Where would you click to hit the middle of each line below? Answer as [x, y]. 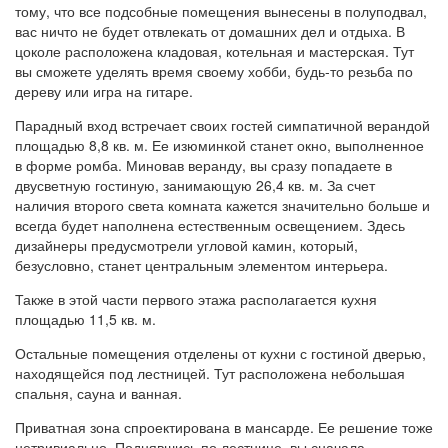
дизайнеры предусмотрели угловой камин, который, [186, 244]
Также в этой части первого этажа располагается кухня [196, 298]
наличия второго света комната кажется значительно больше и [222, 204]
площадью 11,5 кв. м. [85, 318]
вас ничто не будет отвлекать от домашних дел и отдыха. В [210, 30]
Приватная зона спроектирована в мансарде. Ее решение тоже [224, 426]
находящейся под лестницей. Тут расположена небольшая [210, 372]
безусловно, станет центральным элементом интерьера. [201, 264]
